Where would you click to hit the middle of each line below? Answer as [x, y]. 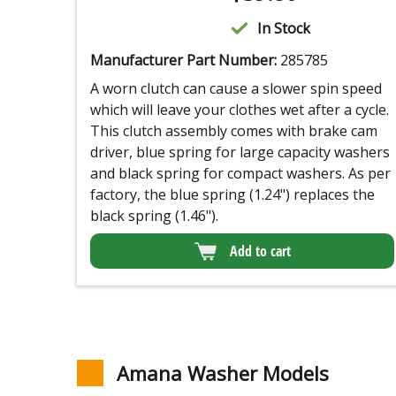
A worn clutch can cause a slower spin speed [236, 89]
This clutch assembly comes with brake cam [234, 131]
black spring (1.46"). [154, 216]
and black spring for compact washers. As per [240, 174]
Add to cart [260, 251]
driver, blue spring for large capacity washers [240, 152]
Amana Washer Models [223, 373]
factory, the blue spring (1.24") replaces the [232, 195]
